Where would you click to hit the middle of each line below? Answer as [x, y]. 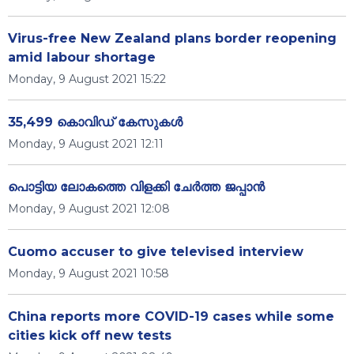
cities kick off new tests [90, 335]
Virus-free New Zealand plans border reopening [172, 38]
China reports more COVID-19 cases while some [171, 316]
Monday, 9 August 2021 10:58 [88, 273]
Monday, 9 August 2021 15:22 [87, 79]
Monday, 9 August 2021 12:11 [86, 144]
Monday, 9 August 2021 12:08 [89, 209]
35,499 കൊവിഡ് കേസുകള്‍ [95, 122]
